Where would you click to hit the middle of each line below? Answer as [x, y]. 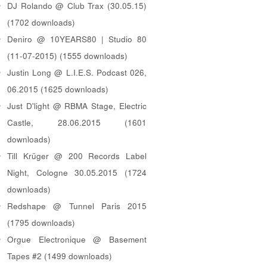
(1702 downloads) [41, 22]
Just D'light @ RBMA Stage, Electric [77, 105]
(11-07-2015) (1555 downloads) [67, 55]
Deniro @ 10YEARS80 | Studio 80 [77, 39]
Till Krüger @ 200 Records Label [77, 156]
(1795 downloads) [41, 222]
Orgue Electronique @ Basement [77, 239]
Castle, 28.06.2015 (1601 [77, 122]
